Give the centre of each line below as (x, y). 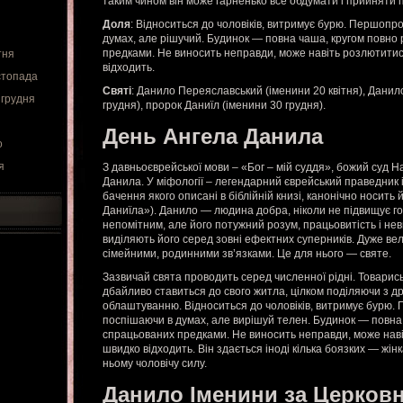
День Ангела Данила (213, 136)
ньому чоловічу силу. (155, 363)
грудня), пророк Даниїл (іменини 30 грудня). (214, 105)
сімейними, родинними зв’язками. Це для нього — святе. (247, 254)
